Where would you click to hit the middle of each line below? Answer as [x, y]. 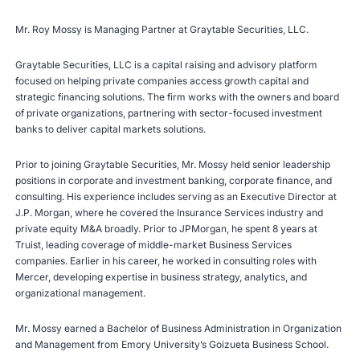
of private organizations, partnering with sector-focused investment [169, 112]
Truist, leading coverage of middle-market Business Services [154, 244]
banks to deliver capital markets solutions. [112, 129]
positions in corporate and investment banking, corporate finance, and [174, 180]
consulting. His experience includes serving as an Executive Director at [176, 196]
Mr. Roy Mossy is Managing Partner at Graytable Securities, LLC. [164, 29]
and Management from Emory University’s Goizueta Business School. [174, 344]
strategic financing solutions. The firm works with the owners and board [178, 96]
